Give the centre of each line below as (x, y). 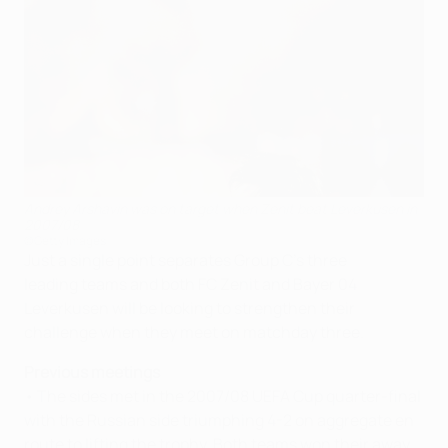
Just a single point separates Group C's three (185, 259)
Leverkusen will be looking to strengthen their (189, 307)
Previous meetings (92, 371)
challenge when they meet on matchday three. (194, 331)
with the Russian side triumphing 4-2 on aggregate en (219, 419)
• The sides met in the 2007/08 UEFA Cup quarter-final (222, 395)
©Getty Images (65, 240)
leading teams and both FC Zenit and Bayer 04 (190, 283)
